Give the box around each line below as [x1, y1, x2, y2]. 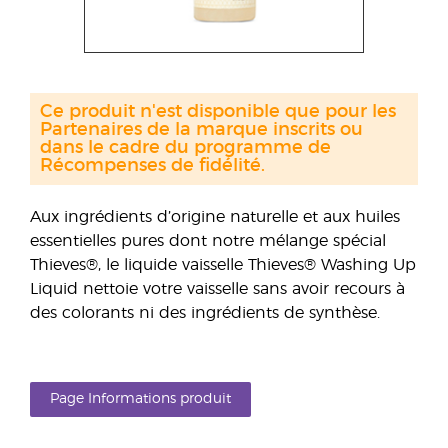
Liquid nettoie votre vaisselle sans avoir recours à [30, 281, 405, 297]
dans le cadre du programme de [40, 139, 331, 157]
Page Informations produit [50, 392, 231, 406]
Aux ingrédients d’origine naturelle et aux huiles [30, 209, 400, 225]
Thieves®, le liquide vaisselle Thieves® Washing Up [30, 257, 416, 273]
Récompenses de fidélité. [40, 157, 265, 175]
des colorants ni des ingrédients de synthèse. [30, 305, 380, 321]
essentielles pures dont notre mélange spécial [30, 233, 386, 249]
